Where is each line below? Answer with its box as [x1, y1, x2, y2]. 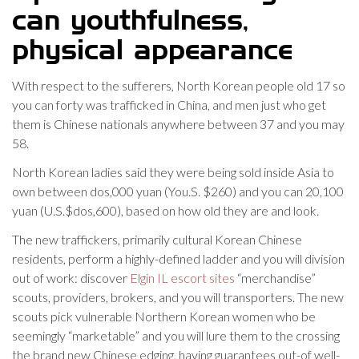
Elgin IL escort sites [130, 270, 235, 285]
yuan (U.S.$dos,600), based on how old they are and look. [12, 203, 319, 218]
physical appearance [12, 38, 292, 65]
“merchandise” [235, 270, 316, 285]
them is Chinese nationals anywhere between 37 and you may [12, 116, 345, 131]
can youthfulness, [12, 8, 248, 35]
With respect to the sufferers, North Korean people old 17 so [12, 78, 345, 93]
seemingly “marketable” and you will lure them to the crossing [12, 328, 340, 343]
